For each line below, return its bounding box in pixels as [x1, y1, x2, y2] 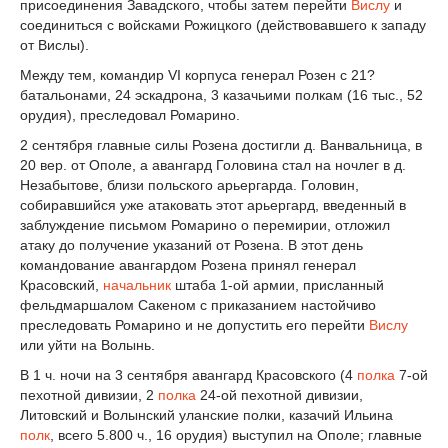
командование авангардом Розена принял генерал [20, 256, 356, 273]
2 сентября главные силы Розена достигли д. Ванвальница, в [20, 136, 422, 153]
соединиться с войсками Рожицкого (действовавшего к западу [20, 17, 426, 34]
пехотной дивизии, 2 [20, 386, 158, 403]
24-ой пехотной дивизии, [196, 386, 363, 403]
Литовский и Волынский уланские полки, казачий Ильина [20, 406, 393, 423]
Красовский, [20, 276, 103, 293]
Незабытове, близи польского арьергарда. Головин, [20, 176, 359, 193]
